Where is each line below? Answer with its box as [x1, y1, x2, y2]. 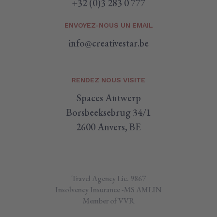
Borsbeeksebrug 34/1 [66, 106, 151, 119]
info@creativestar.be [68, 36, 149, 49]
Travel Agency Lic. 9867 [71, 173, 146, 184]
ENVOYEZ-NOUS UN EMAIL [64, 21, 153, 29]
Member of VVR [82, 195, 135, 206]
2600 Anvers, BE [76, 120, 141, 133]
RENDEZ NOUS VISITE [72, 76, 145, 84]
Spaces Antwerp [76, 91, 141, 104]
